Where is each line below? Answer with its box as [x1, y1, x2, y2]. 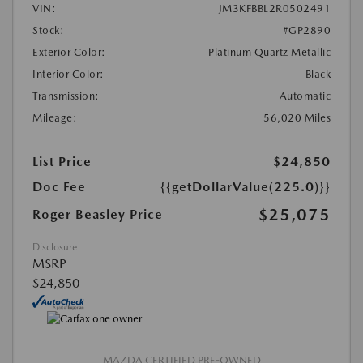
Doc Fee [32, 179, 86, 195]
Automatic [279, 90, 331, 103]
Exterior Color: [32, 46, 106, 59]
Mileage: [32, 112, 77, 125]
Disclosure [32, 241, 77, 254]
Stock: [32, 24, 64, 37]
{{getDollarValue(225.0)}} [160, 179, 331, 195]
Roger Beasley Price [32, 207, 163, 223]
